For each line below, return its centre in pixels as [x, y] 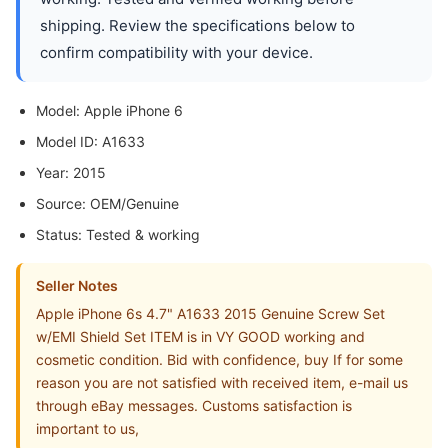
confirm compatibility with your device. [176, 52]
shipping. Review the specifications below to [197, 25]
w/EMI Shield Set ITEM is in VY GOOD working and [200, 336]
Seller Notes [77, 285]
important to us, [87, 428]
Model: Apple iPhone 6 [109, 110]
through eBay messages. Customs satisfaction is [194, 405]
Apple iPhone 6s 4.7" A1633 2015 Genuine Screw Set [210, 313]
